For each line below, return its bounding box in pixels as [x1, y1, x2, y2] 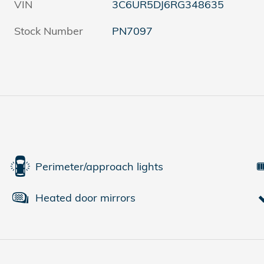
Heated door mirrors [35, 190, 136, 204]
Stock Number [14, 24, 83, 38]
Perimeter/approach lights [35, 159, 163, 173]
